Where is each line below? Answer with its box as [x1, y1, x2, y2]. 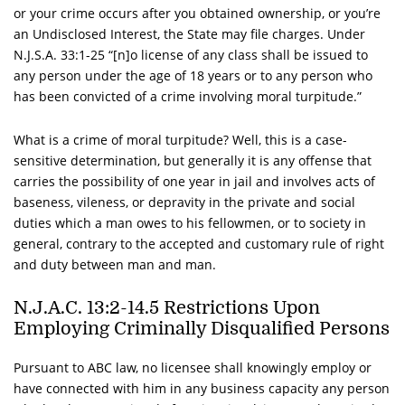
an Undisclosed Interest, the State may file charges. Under [14, 24, 365, 42]
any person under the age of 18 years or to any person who [14, 66, 372, 84]
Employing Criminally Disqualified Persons [14, 317, 390, 339]
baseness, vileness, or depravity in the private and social [14, 193, 355, 211]
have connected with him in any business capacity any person [14, 379, 390, 397]
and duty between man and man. [14, 255, 216, 273]
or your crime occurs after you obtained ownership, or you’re [14, 4, 381, 22]
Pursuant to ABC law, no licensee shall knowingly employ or [14, 358, 372, 376]
